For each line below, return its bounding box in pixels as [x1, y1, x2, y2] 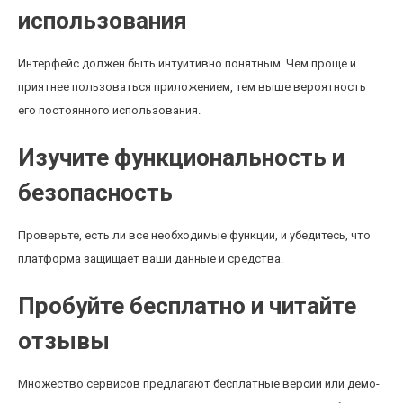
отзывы [18, 327, 110, 354]
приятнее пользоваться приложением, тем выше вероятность [18, 80, 366, 94]
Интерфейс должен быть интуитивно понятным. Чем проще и [18, 57, 356, 70]
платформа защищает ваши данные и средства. [18, 252, 283, 265]
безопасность [18, 179, 173, 206]
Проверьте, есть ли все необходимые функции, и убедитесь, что [18, 228, 371, 242]
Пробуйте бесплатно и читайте [18, 292, 356, 319]
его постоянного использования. [18, 103, 201, 117]
